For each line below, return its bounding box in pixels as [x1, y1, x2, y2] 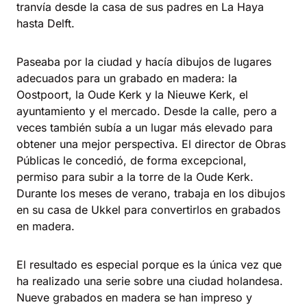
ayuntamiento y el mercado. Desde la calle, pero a [16, 104, 277, 118]
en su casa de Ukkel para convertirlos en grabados [16, 203, 280, 217]
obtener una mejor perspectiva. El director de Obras [16, 137, 286, 151]
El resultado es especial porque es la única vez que [16, 258, 282, 271]
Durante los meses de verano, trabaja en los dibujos [16, 186, 285, 200]
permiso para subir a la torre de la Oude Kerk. [16, 170, 254, 184]
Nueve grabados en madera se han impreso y [16, 291, 252, 304]
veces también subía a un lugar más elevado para [16, 121, 273, 134]
